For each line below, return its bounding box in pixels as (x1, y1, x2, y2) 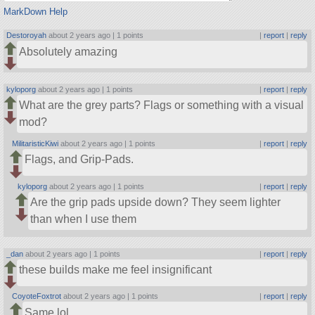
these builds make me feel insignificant (19, 263, 212, 276)
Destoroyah (6, 31, 47, 40)
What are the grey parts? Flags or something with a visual (19, 99, 304, 112)
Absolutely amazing (19, 45, 118, 58)
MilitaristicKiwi (12, 139, 59, 148)
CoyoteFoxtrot (12, 292, 62, 301)
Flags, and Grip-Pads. (25, 153, 134, 166)
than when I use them (30, 212, 137, 225)
